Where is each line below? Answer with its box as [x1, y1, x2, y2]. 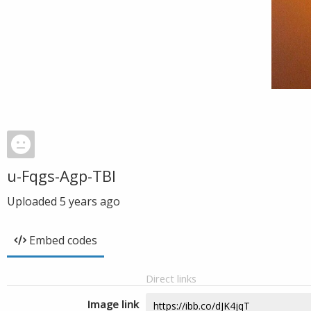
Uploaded [7, 194, 60, 209]
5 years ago [60, 194, 120, 209]
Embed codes [29, 233, 97, 248]
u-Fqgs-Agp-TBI [7, 165, 116, 186]
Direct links [146, 271, 196, 285]
